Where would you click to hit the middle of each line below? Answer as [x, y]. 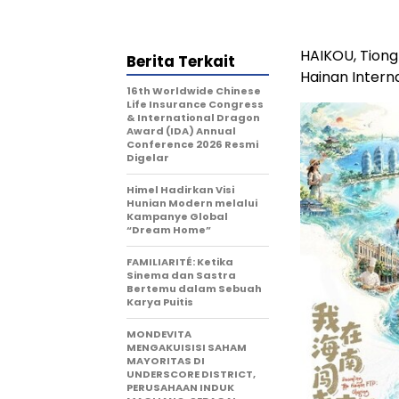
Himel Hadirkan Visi [180, 190]
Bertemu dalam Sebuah [194, 289]
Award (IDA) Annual [181, 131]
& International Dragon [193, 118]
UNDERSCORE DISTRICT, [191, 374]
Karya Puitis [160, 302]
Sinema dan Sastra [181, 275]
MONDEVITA [159, 334]
